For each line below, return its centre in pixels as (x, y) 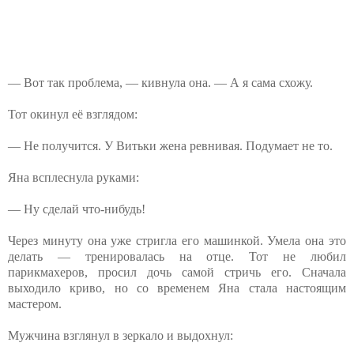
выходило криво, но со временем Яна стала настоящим (177, 288)
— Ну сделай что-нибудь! (77, 209)
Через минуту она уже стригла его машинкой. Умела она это (177, 240)
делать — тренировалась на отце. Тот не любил (177, 256)
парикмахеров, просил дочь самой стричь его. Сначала (177, 272)
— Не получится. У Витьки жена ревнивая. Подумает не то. (170, 145)
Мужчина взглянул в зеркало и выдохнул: (121, 335)
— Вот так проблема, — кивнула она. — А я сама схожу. (160, 82)
